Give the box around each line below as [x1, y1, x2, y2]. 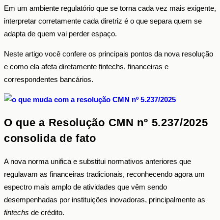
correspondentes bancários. [4, 75, 93, 83]
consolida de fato [4, 132, 96, 145]
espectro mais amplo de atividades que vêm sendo [4, 183, 167, 192]
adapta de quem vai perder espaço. [4, 29, 117, 38]
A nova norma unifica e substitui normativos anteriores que [4, 157, 191, 166]
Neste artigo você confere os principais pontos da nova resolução [4, 49, 213, 58]
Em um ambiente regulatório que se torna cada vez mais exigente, [4, 3, 216, 12]
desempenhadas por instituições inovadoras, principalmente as [4, 195, 205, 204]
